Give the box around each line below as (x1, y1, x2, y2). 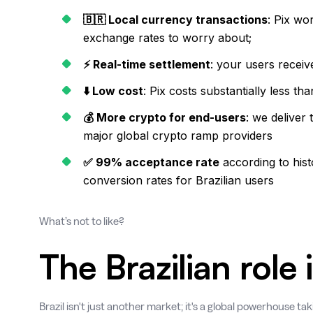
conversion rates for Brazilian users (83, 173, 274, 187)
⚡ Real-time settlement (83, 57, 210, 71)
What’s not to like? (39, 215, 124, 227)
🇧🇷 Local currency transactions (83, 13, 268, 27)
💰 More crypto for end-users (83, 110, 246, 124)
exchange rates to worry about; (83, 31, 252, 45)
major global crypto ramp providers (83, 129, 272, 143)
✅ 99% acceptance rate (83, 155, 219, 169)
